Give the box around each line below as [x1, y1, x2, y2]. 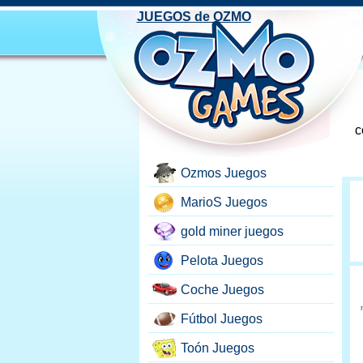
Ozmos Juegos [181, 166, 267, 180]
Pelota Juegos [181, 254, 263, 267]
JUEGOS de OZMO [136, 10, 251, 23]
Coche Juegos [181, 283, 264, 297]
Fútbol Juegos [181, 312, 263, 326]
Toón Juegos [181, 341, 254, 355]
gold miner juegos [181, 224, 284, 238]
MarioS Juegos [181, 195, 267, 209]
